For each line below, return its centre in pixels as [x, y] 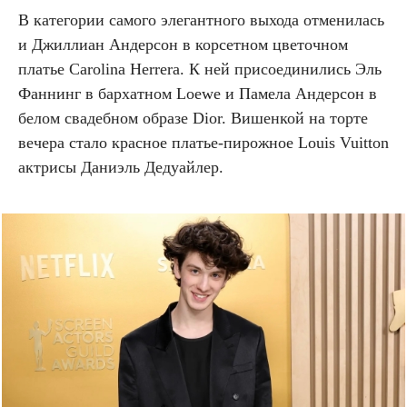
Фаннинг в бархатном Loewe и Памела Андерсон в [198, 93]
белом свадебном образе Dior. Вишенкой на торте [193, 118]
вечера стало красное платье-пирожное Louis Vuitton [203, 142]
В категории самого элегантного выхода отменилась [201, 20]
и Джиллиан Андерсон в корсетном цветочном [183, 44]
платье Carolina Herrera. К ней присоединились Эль [200, 69]
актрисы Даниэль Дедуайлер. [121, 167]
